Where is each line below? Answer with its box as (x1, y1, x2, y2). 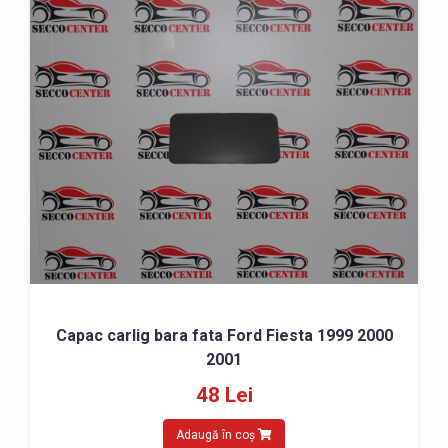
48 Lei (195, 383, 253, 407)
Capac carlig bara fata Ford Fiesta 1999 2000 (55, 326, 393, 345)
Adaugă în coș (176, 428, 258, 442)
